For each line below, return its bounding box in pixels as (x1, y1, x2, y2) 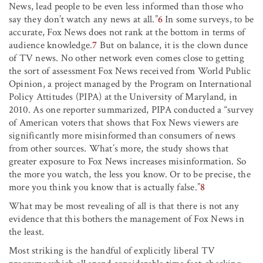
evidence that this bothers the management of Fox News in (9, 212, 244, 225)
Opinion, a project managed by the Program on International (9, 77, 252, 90)
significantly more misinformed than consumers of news (9, 129, 236, 142)
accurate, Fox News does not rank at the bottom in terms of (9, 25, 245, 39)
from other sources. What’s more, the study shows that (9, 141, 229, 155)
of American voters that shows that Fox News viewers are (9, 116, 239, 129)
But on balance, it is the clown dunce (97, 38, 248, 52)
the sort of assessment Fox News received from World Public (9, 64, 251, 77)
